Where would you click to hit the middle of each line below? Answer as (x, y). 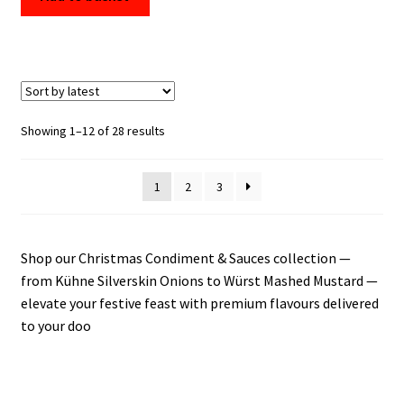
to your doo (55, 326)
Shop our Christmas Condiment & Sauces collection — (185, 258)
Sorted (183, 130)
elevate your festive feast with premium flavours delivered (199, 303)
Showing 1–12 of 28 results (92, 131)
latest (179, 170)
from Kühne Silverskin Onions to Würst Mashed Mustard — (199, 281)
